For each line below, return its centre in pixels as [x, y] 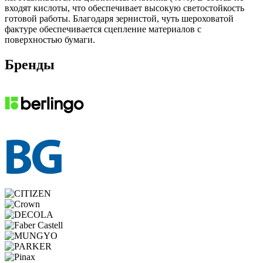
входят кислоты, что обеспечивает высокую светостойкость [124, 8]
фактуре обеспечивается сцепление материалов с [103, 29]
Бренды [30, 64]
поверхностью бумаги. [50, 39]
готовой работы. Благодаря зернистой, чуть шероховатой [119, 18]
